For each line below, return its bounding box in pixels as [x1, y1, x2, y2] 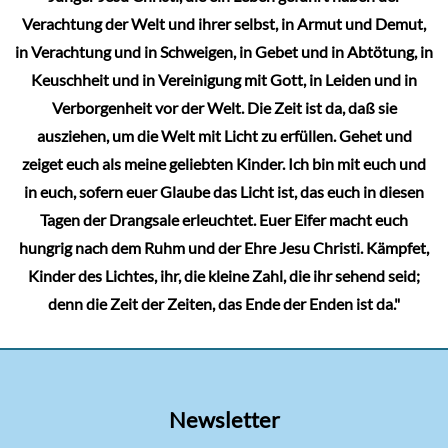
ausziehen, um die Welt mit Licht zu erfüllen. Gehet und [36, 127, 412, 146]
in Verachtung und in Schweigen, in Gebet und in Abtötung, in [15, 43, 433, 62]
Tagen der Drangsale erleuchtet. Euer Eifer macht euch [40, 211, 408, 230]
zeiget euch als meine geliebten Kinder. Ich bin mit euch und [22, 155, 426, 174]
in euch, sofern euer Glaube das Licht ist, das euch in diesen [24, 183, 424, 202]
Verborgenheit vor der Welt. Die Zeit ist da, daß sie [51, 99, 397, 118]
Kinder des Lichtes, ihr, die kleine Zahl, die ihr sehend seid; [28, 267, 420, 286]
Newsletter [168, 406, 280, 434]
